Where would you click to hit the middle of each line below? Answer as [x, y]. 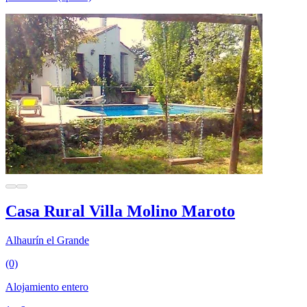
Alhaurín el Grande [47, 241]
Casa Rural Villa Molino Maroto [120, 211]
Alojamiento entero [47, 287]
